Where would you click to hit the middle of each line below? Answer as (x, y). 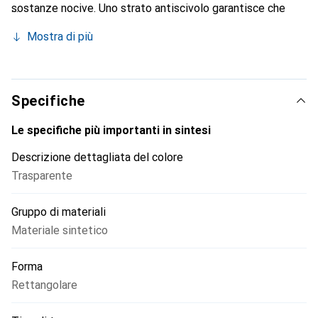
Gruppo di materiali (59, 212)
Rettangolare (44, 285)
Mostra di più (60, 37)
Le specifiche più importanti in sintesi (111, 130)
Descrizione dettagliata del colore (97, 157)
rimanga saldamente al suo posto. (95, 25)
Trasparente (42, 176)
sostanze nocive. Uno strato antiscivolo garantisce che (148, 8)
